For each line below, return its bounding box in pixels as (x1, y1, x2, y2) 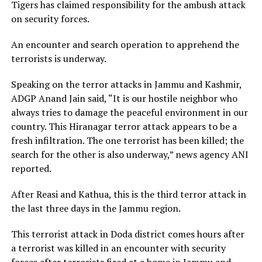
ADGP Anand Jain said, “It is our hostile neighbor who (11, 91, 237, 105)
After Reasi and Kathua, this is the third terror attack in (11, 187, 246, 201)
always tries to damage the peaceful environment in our (11, 105, 248, 119)
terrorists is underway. (11, 51, 106, 65)
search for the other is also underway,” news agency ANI (11, 147, 249, 161)
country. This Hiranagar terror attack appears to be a (11, 119, 237, 133)
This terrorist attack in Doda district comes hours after (11, 227, 244, 240)
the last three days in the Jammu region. (11, 201, 181, 215)
